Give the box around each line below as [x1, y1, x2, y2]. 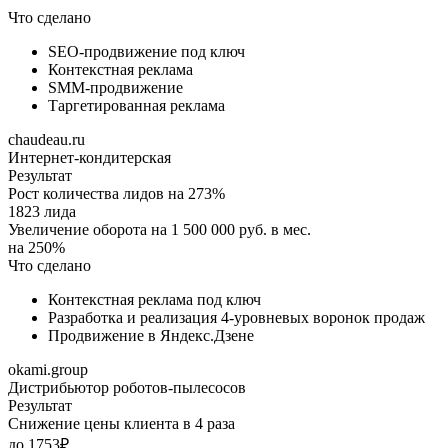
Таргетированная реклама [48, 97, 225, 115]
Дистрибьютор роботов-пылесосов [8, 379, 246, 397]
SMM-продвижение [48, 79, 183, 97]
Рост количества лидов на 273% [8, 185, 225, 203]
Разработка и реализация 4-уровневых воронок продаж [48, 309, 425, 327]
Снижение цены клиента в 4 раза [8, 415, 235, 433]
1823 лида [8, 203, 76, 221]
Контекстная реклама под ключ [48, 291, 261, 309]
